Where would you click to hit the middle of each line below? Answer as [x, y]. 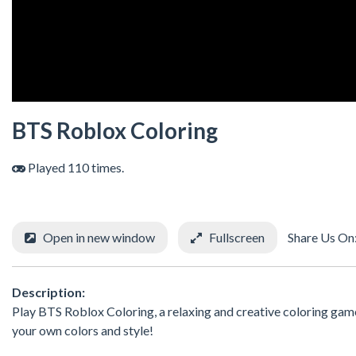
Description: [48, 292]
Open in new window [99, 238]
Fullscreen [237, 238]
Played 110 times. [75, 168]
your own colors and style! [83, 330]
